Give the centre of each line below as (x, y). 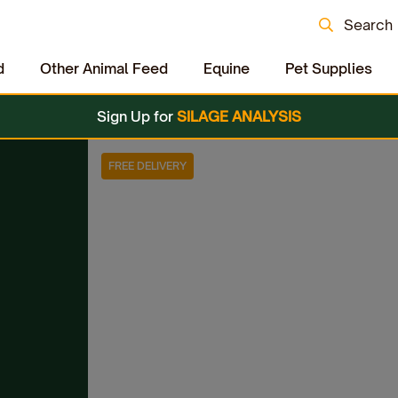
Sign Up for (135, 117)
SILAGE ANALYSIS (239, 117)
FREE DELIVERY (148, 165)
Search (368, 25)
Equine (227, 69)
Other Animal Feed (104, 69)
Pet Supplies (329, 69)
